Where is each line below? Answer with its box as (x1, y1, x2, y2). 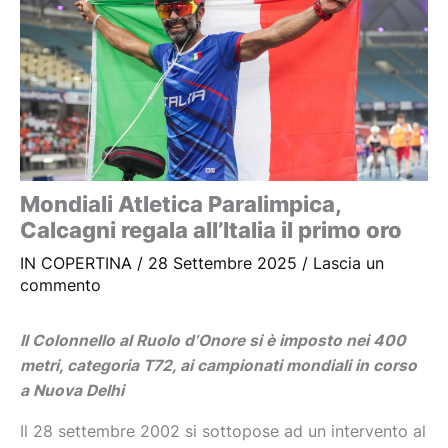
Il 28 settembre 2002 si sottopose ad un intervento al (20, 421, 426, 441)
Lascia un (313, 254, 384, 274)
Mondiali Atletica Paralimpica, (20, 191, 341, 218)
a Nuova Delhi (20, 381, 124, 401)
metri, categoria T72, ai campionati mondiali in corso (20, 356, 417, 376)
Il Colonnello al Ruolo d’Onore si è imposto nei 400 (20, 331, 406, 351)
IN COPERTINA (20, 254, 132, 274)
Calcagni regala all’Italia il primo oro (20, 217, 402, 244)
